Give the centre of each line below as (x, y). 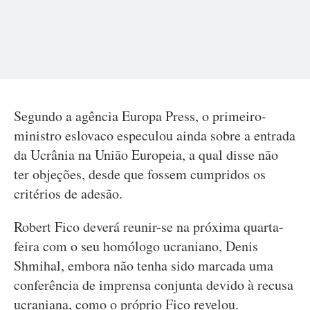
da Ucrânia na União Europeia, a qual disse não (146, 155)
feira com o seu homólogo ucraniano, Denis (136, 246)
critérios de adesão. (68, 193)
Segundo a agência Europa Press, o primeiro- (140, 116)
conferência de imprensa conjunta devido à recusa (154, 285)
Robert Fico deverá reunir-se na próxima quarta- (149, 227)
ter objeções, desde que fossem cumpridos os (140, 174)
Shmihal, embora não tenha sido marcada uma (144, 265)
